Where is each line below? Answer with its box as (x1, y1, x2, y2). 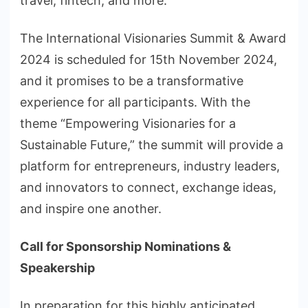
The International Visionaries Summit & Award (20, 31, 286, 46)
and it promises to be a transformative (20, 74, 243, 89)
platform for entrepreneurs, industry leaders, (20, 159, 280, 174)
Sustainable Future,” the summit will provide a (20, 137, 283, 153)
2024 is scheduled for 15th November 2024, (20, 52, 277, 67)
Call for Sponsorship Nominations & (20, 239, 231, 254)
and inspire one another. (20, 201, 162, 217)
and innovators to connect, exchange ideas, (20, 180, 276, 195)
